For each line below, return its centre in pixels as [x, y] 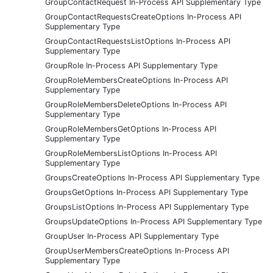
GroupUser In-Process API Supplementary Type [132, 236]
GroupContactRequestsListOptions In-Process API [138, 41]
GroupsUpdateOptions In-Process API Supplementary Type [154, 221]
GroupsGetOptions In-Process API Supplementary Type [147, 192]
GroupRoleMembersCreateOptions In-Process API [136, 80]
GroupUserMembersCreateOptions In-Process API [137, 250]
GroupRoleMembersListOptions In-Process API [131, 153]
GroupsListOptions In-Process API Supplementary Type [147, 207]
